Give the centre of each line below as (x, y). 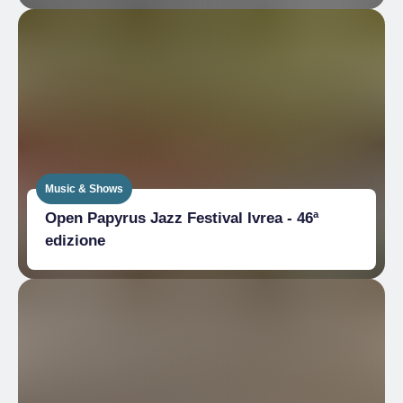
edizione (75, 241)
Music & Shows (84, 188)
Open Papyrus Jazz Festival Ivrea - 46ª (182, 218)
